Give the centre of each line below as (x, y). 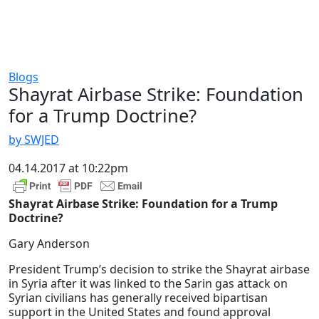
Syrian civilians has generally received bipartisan (138, 298)
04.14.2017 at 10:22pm (68, 168)
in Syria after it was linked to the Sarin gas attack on (148, 284)
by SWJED (34, 140)
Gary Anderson (49, 244)
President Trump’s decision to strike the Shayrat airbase (159, 270)
